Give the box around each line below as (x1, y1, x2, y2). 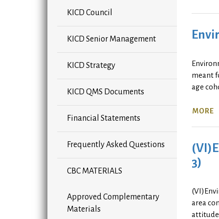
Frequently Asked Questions (67, 140, 165, 150)
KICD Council (67, 8, 112, 18)
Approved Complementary (67, 193, 159, 202)
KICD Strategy (67, 61, 115, 70)
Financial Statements (67, 114, 140, 123)
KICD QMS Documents (67, 88, 144, 97)
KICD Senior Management (67, 35, 156, 44)
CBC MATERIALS (67, 167, 122, 176)
